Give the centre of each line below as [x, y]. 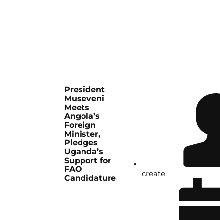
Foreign [80, 125]
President [85, 90]
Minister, [82, 134]
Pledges [81, 143]
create [154, 174]
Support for [88, 161]
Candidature [90, 178]
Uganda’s [84, 152]
